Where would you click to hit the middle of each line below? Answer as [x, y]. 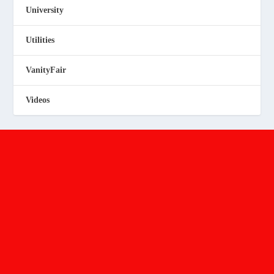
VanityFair [46, 70]
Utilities [40, 40]
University [45, 10]
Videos [38, 100]
